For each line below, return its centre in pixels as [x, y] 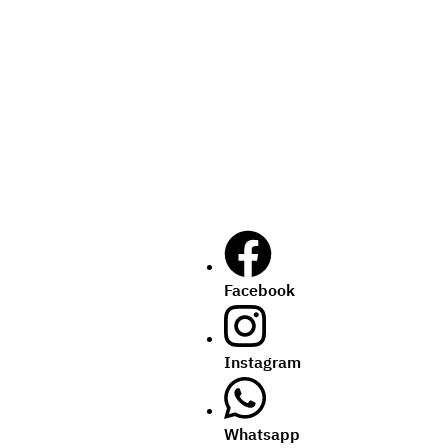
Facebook [259, 289]
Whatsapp [262, 433]
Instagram [262, 361]
